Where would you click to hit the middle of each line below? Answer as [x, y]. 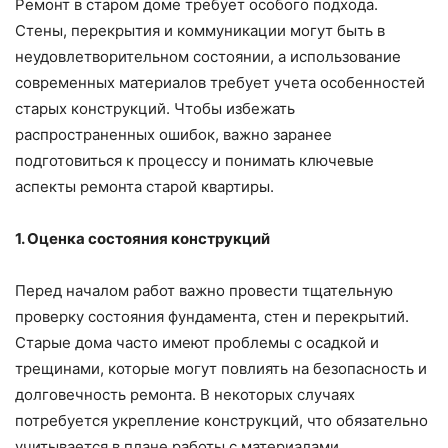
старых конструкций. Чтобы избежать [155, 109]
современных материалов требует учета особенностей [220, 83]
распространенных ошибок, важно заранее [173, 135]
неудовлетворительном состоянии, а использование [208, 57]
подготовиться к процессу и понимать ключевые [194, 161]
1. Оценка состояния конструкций [142, 239]
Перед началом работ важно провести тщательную [204, 291]
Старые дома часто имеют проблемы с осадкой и [197, 343]
